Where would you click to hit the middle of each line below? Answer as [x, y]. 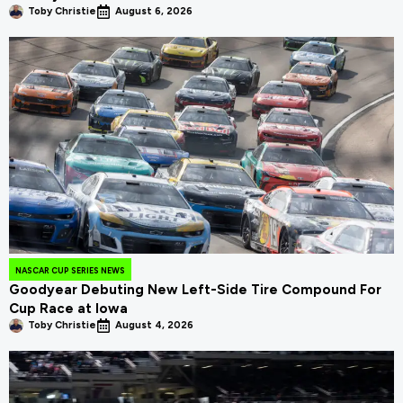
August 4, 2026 [154, 325]
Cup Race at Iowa [68, 308]
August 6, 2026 [154, 12]
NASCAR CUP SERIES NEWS [70, 270]
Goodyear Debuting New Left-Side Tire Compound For [195, 289]
